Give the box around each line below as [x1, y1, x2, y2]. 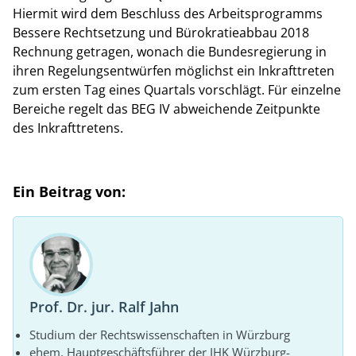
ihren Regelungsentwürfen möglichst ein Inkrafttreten [13, 62, 335, 80]
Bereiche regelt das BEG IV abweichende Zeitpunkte [13, 100, 320, 118]
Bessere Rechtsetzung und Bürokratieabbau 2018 [13, 24, 309, 42]
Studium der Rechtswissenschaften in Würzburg [29, 326, 290, 342]
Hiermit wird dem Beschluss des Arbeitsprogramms [13, 5, 323, 23]
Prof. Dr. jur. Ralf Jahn [29, 296, 179, 316]
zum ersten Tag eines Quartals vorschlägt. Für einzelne [13, 81, 341, 99]
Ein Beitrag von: [13, 181, 126, 201]
